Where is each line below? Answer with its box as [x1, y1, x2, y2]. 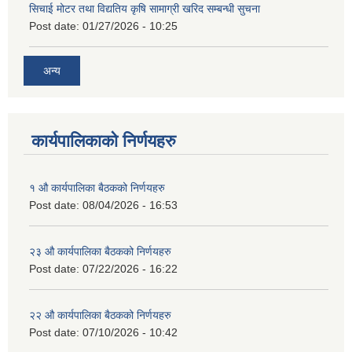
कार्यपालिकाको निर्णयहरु [31, 130, 176, 151]
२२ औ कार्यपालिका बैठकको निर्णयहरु [29, 308, 171, 321]
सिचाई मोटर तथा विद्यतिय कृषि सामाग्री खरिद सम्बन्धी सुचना [29, 2, 260, 16]
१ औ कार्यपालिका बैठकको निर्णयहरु [29, 181, 165, 194]
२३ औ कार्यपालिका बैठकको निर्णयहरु [29, 244, 171, 258]
